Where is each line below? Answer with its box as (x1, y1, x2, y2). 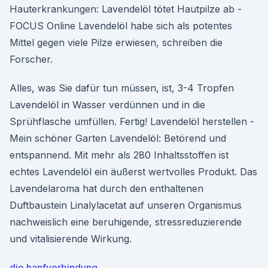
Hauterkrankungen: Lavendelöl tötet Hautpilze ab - (10, 3, 242, 15)
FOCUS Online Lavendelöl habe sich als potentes (10, 20, 232, 32)
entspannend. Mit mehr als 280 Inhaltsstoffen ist (10, 149, 229, 161)
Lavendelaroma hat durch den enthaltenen (10, 182, 203, 194)
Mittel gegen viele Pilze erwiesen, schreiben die (10, 36, 223, 48)
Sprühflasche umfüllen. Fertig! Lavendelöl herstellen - (10, 115, 254, 127)
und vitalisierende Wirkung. (10, 233, 132, 245)
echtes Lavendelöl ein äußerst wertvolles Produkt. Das (10, 166, 257, 178)
